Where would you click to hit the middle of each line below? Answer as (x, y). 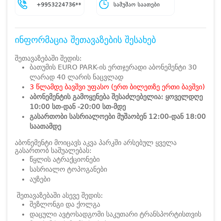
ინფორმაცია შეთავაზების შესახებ (85, 39)
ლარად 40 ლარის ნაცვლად (76, 77)
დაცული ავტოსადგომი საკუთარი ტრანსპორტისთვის (115, 214)
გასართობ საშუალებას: (53, 150)
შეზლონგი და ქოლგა (65, 204)
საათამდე (47, 126)
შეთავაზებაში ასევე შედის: (60, 195)
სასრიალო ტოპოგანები (68, 169)
